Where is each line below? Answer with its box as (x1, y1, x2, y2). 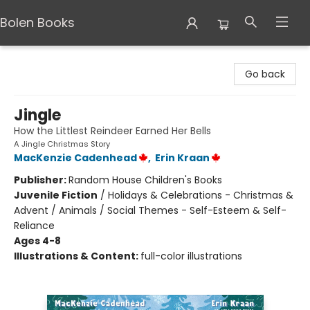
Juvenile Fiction (14, 188, 98, 202)
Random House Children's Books (69, 173, 222, 187)
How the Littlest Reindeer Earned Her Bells (14, 124, 211, 138)
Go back (245, 67, 285, 81)
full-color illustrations (140, 249, 242, 263)
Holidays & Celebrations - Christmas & (108, 188, 293, 202)
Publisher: (14, 173, 69, 187)
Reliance (14, 219, 55, 232)
